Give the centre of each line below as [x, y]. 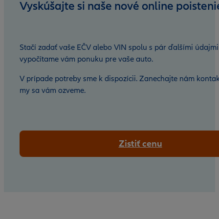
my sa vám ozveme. [53, 90]
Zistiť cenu [140, 144]
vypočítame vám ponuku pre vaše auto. [86, 59]
